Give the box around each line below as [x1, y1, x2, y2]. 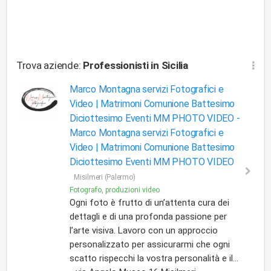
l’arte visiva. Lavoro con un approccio [70, 225, 218, 236]
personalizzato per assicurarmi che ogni [70, 239, 230, 250]
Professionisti [83, 59, 149, 71]
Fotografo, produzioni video [70, 186, 160, 194]
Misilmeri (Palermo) [74, 173, 135, 181]
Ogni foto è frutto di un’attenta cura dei [70, 197, 229, 208]
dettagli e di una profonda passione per [70, 211, 227, 222]
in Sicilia [151, 59, 188, 71]
